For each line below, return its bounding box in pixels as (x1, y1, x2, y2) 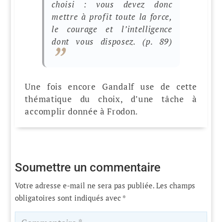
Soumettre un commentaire (15, 160, 161, 174)
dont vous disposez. (52, 36, 143, 48)
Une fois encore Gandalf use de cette (25, 80, 197, 92)
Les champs (156, 180, 196, 190)
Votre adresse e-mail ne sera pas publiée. (15, 180, 155, 190)
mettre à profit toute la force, (52, 11, 172, 23)
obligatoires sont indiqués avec (15, 192, 123, 203)
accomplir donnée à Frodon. (25, 105, 139, 117)
